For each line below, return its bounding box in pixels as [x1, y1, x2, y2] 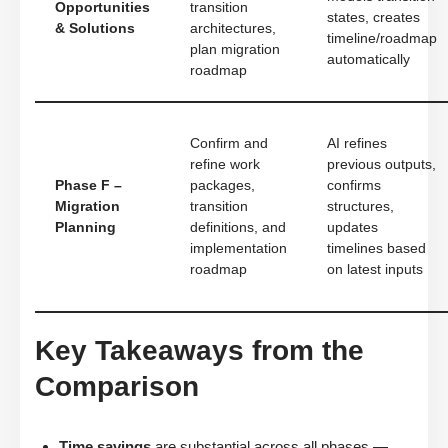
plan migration [190, 42, 280, 58]
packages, [190, 178, 255, 194]
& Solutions [55, 21, 135, 37]
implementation [190, 241, 287, 257]
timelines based [327, 241, 426, 257]
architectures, [190, 21, 276, 37]
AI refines [327, 136, 387, 152]
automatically [327, 52, 410, 68]
